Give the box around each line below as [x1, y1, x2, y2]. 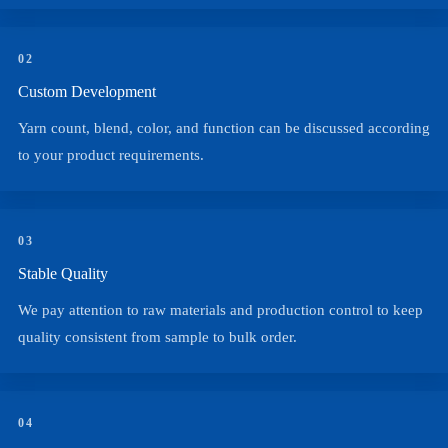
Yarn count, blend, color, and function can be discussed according [18, 120, 430, 136]
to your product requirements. [18, 147, 204, 163]
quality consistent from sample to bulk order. [18, 329, 297, 345]
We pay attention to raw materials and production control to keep [18, 302, 423, 318]
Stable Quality [18, 265, 108, 282]
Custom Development [18, 83, 156, 100]
